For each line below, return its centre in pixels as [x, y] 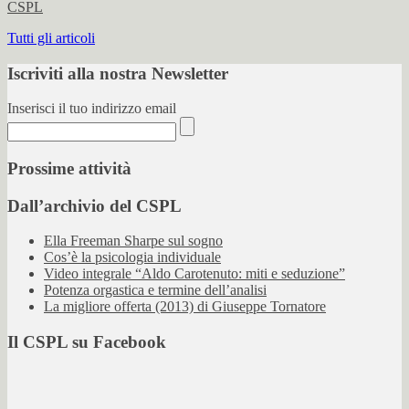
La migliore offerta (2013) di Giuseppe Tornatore [185, 307]
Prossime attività [69, 168]
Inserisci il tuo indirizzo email [92, 109]
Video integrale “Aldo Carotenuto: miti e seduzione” [194, 274]
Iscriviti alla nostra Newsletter [118, 73]
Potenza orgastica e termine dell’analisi [155, 290]
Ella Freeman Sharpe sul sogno [133, 241]
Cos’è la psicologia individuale [132, 257]
